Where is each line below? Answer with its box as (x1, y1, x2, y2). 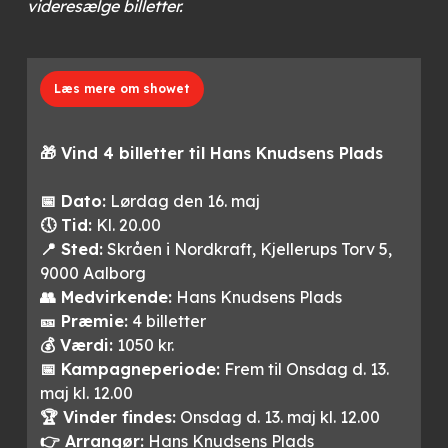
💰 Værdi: (40, 335, 114, 356)
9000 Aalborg (40, 263, 147, 284)
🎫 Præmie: (40, 311, 129, 332)
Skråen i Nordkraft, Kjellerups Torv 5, (103, 239, 393, 260)
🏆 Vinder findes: (40, 407, 177, 428)
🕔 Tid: (40, 215, 93, 236)
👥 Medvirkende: (40, 287, 173, 308)
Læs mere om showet (54, 81, 191, 97)
